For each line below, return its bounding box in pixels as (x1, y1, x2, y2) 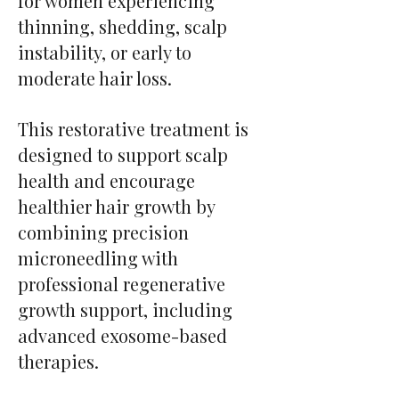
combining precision (18, 220, 189, 244)
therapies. (18, 349, 99, 373)
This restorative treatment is (18, 117, 248, 141)
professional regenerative (18, 272, 225, 296)
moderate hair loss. (18, 66, 172, 90)
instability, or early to (18, 40, 191, 64)
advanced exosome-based (18, 323, 227, 347)
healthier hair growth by (18, 194, 215, 218)
